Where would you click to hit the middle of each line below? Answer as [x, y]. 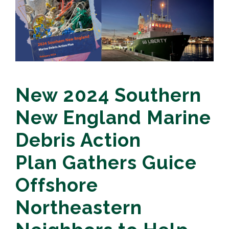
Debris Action [78, 140]
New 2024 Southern [108, 95]
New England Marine [113, 118]
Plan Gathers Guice [106, 163]
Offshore [57, 185]
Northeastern [79, 208]
